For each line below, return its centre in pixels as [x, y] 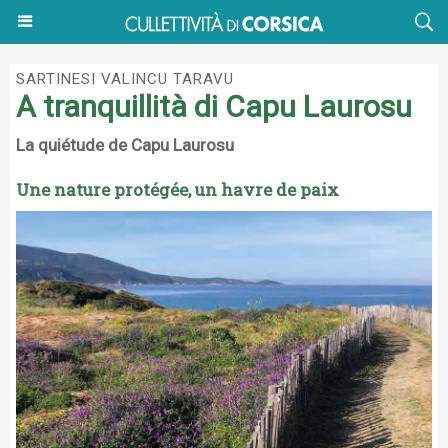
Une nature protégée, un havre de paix [177, 189]
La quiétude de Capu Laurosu [125, 145]
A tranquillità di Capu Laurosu [214, 106]
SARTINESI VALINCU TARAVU [125, 79]
